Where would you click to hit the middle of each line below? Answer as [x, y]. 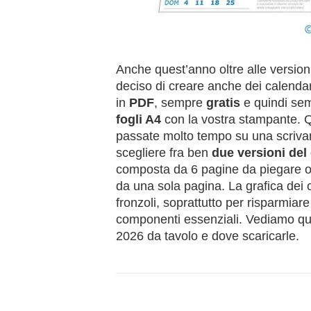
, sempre [180, 103]
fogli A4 [138, 120]
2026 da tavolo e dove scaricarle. [208, 236]
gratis [223, 103]
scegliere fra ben [164, 153]
